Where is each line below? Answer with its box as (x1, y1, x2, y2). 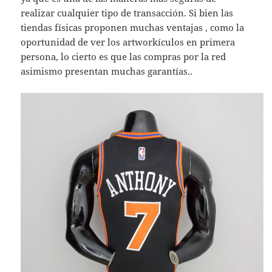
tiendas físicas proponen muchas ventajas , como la (21, 21, 245, 34)
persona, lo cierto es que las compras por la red (21, 50, 226, 63)
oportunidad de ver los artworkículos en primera (21, 36, 236, 49)
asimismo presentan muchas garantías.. (21, 65, 193, 78)
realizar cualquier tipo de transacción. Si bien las (21, 7, 234, 19)
